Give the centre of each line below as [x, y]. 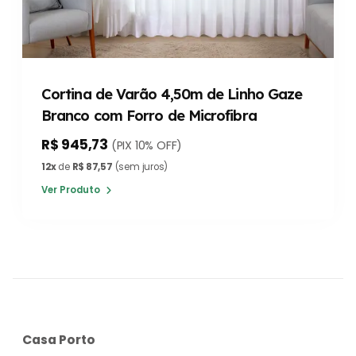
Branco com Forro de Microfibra [149, 116]
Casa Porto [59, 340]
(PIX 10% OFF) [147, 146]
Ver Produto [72, 190]
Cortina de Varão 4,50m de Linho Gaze [172, 95]
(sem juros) [140, 167]
